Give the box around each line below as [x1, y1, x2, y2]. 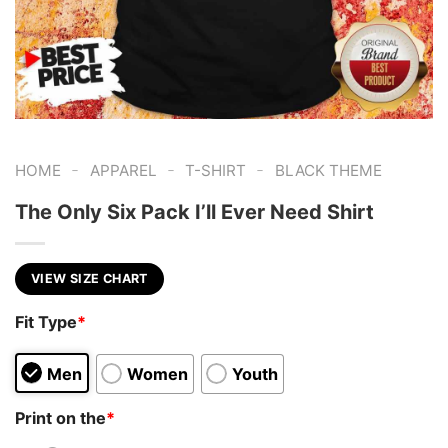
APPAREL [89, 161, 157, 180]
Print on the [15, 407, 106, 428]
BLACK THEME [274, 161, 382, 180]
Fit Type [15, 312, 77, 333]
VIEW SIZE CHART [31, 270, 148, 286]
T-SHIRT [185, 161, 247, 180]
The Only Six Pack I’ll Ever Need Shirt [15, 199, 374, 224]
